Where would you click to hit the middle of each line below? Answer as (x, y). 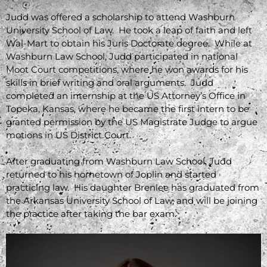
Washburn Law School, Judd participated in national (122, 56)
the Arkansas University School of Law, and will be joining (132, 200)
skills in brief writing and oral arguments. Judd (110, 82)
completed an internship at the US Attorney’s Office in (126, 95)
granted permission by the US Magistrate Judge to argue (132, 122)
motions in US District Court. (70, 135)
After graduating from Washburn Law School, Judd (119, 161)
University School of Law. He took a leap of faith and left (129, 30)
